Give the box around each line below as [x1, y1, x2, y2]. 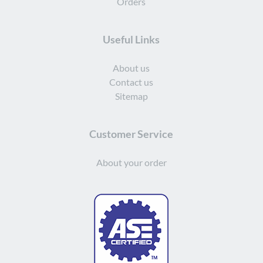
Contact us [109, 76, 154, 88]
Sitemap [114, 90, 148, 102]
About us [113, 62, 150, 74]
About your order [96, 157, 167, 168]
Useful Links [103, 33, 160, 46]
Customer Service [89, 127, 174, 140]
